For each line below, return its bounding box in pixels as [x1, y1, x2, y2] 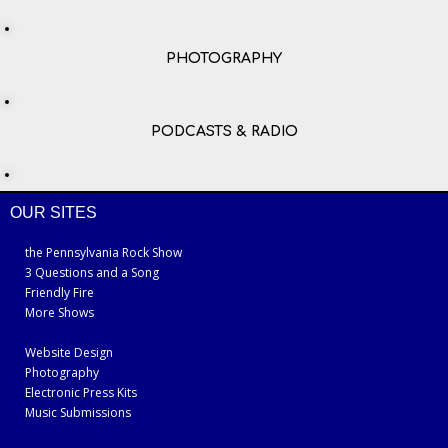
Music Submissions [25, 403, 131, 421]
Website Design [25, 343, 113, 361]
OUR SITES [10, 203, 97, 221]
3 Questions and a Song [25, 263, 159, 281]
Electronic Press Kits [25, 383, 137, 401]
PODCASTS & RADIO [150, 123, 298, 139]
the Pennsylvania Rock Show [25, 243, 182, 261]
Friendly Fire [25, 283, 94, 301]
